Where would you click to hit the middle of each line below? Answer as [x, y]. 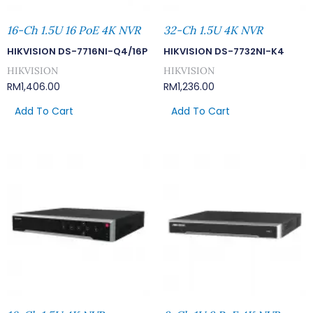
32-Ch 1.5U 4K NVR [213, 30]
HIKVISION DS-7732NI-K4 [224, 52]
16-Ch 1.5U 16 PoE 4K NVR [74, 30]
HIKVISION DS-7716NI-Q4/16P [77, 52]
